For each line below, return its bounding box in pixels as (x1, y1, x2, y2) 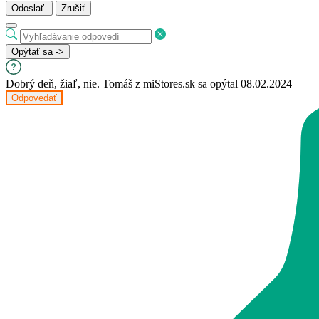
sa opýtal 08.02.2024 (195, 78, 292, 90)
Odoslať (11, 3, 44, 14)
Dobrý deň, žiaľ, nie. (6, 78, 100, 90)
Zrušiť (61, 3, 85, 14)
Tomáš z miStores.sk (103, 78, 195, 90)
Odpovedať (11, 93, 57, 104)
